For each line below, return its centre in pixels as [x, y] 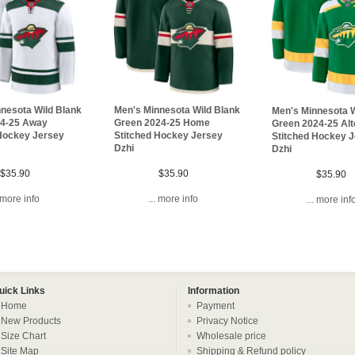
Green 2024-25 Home [162, 123]
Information [214, 290]
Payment [216, 305]
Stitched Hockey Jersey [168, 136]
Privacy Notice [227, 321]
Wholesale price [231, 336]
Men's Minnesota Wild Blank [177, 111]
